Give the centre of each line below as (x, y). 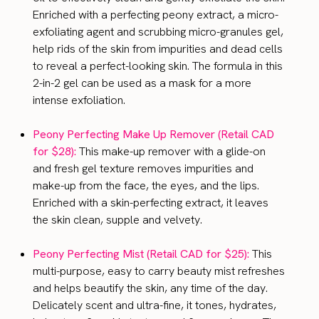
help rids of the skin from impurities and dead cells (158, 49)
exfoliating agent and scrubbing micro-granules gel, (158, 32)
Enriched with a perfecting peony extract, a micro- (156, 15)
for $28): (56, 152)
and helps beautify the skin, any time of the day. (151, 288)
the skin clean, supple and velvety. (118, 220)
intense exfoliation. (79, 100)
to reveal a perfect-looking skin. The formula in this (158, 66)
